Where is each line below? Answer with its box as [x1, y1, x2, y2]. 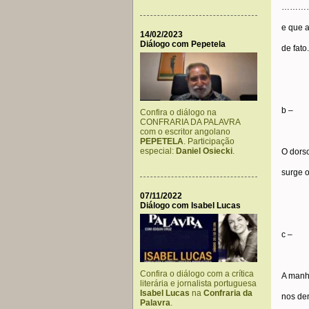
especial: [140, 146, 176, 156]
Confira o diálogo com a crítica [140, 269, 254, 279]
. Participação [183, 137, 235, 146]
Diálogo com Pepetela [140, 39, 226, 49]
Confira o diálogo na [140, 108, 217, 117]
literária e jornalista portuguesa [140, 279, 257, 288]
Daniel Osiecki [176, 146, 232, 156]
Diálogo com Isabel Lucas [140, 201, 241, 210]
